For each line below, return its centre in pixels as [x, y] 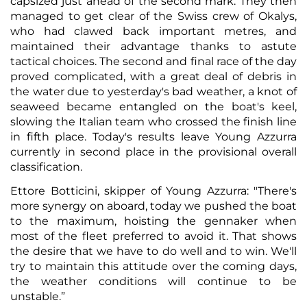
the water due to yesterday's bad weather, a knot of [153, 91]
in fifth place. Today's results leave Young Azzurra [153, 136]
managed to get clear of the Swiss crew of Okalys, [153, 16]
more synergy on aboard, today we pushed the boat [153, 206]
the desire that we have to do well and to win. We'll [153, 251]
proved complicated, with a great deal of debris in [153, 76]
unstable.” [39, 296]
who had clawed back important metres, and [153, 31]
